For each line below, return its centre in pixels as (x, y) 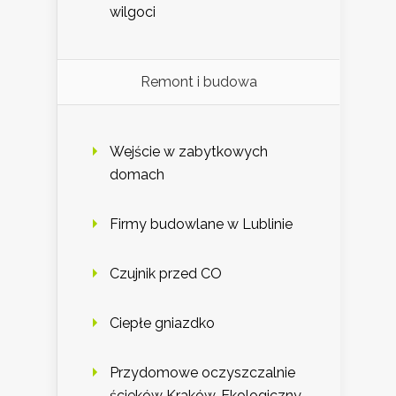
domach (137, 175)
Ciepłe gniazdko (162, 324)
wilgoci (133, 12)
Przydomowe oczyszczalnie (202, 373)
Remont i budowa (198, 82)
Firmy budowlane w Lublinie (201, 225)
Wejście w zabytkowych (189, 152)
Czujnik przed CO (166, 274)
